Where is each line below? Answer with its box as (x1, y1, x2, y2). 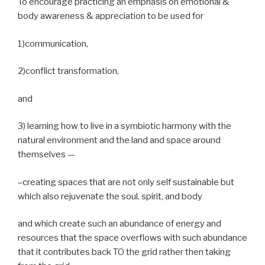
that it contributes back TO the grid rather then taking (18, 247, 231, 257)
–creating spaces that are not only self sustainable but (18, 176, 234, 188)
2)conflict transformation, (18, 66, 119, 76)
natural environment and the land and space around (18, 135, 221, 146)
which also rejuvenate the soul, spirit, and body (18, 190, 202, 202)
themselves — (18, 149, 75, 160)
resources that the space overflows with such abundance (18, 232, 247, 243)
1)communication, (18, 38, 88, 49)
